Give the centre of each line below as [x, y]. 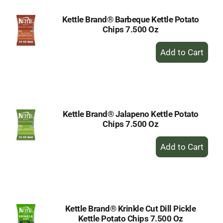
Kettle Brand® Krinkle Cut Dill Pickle [130, 209]
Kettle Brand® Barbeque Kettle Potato [130, 19]
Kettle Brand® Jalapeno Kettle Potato [130, 114]
